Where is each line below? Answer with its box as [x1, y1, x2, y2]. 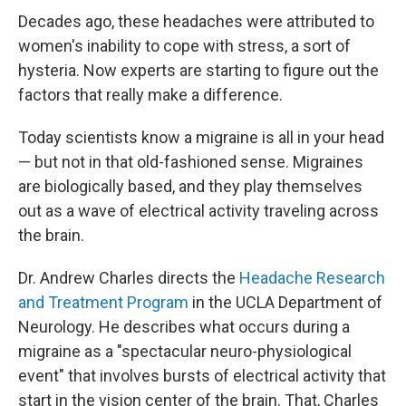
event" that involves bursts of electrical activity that [18, 366, 386, 386]
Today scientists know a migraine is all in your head [18, 128, 384, 148]
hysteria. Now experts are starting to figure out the [18, 61, 379, 81]
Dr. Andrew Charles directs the [18, 268, 239, 288]
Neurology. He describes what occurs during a [18, 317, 350, 337]
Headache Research [239, 268, 385, 288]
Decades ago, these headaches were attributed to [18, 12, 374, 32]
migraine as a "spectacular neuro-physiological [18, 342, 352, 362]
